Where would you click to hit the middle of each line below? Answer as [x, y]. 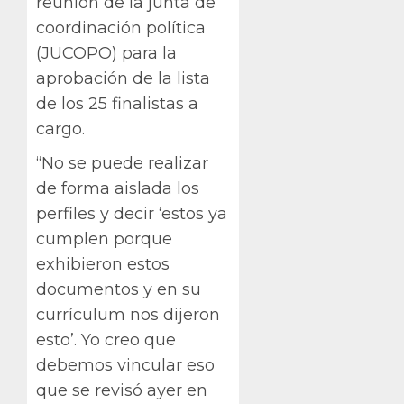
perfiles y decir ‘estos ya [132, 214]
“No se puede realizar [122, 164]
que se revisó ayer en [122, 391]
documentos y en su [119, 290]
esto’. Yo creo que [106, 340]
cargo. [60, 129]
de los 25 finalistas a [117, 104]
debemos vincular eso [125, 366]
